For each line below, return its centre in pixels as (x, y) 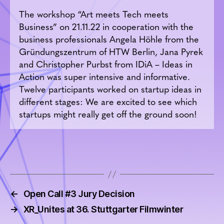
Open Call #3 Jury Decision (79, 194)
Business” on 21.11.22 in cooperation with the (106, 26)
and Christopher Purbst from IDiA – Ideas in (106, 64)
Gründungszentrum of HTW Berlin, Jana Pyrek (111, 51)
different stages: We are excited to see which (108, 101)
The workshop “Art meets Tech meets (94, 14)
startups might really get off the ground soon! (108, 114)
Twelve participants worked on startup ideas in (110, 89)
